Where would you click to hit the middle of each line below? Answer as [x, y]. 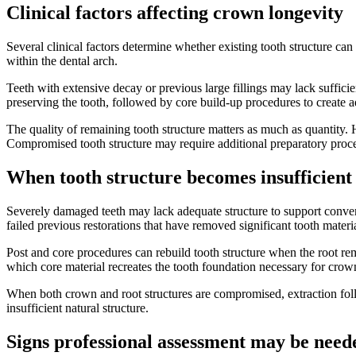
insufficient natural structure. [77, 308]
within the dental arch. [62, 61]
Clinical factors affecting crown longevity [175, 13]
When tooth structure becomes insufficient [179, 178]
